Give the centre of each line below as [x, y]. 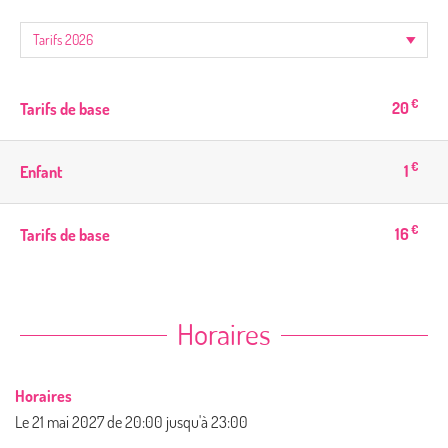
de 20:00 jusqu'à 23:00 [177, 421]
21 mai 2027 [68, 421]
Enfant [41, 171]
